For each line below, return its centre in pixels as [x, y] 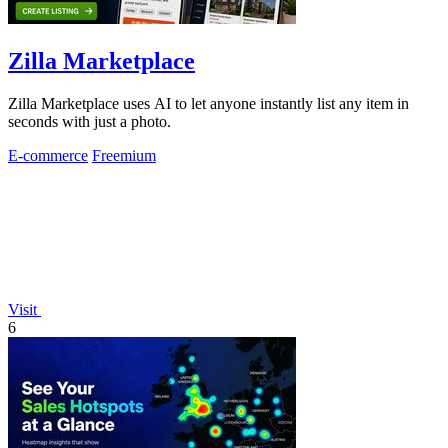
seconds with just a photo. [89, 121]
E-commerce [48, 155]
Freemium [124, 155]
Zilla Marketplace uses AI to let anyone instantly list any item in [208, 103]
